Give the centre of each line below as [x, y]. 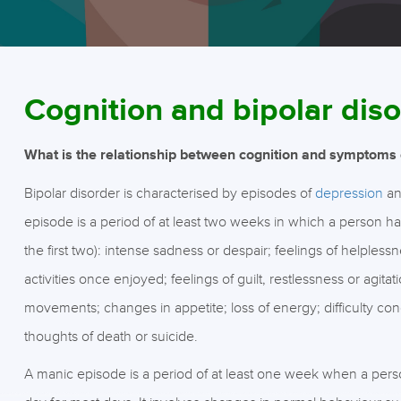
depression [349, 193]
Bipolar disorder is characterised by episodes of [169, 193]
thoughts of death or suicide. [111, 337]
